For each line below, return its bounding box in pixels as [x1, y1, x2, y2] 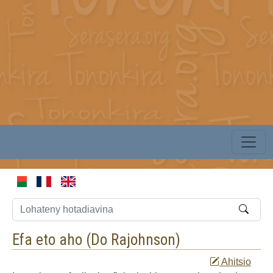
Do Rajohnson [91, 230, 175, 249]
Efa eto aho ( [12, 230, 91, 249]
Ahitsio [219, 256, 251, 267]
